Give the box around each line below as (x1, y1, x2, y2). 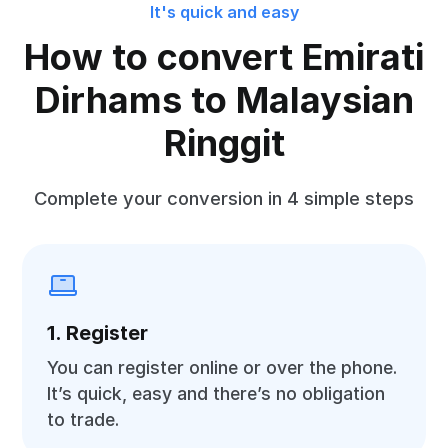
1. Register (47, 321, 149, 345)
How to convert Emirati (24, 35, 424, 79)
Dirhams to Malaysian (34, 78, 414, 122)
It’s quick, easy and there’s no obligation (47, 383, 386, 404)
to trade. (47, 409, 120, 430)
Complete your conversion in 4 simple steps (34, 187, 414, 209)
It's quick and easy (149, 2, 299, 22)
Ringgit (163, 121, 285, 165)
